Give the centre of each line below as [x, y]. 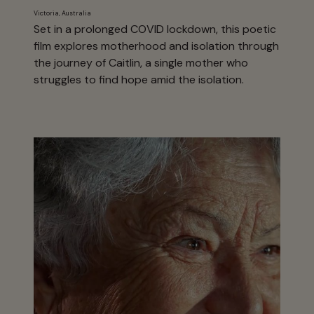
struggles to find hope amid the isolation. [139, 80]
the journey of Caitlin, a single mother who [141, 63]
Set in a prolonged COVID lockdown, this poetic [155, 29]
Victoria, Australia [64, 13]
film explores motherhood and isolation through [156, 46]
